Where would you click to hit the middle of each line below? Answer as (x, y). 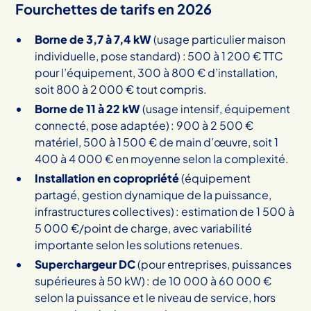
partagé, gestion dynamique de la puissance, (153, 194)
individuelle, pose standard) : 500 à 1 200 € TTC (159, 56)
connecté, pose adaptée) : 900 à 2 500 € (144, 125)
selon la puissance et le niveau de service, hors (155, 297)
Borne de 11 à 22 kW (88, 108)
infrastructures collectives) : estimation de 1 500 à (165, 211)
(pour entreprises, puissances (214, 264)
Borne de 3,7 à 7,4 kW (93, 39)
